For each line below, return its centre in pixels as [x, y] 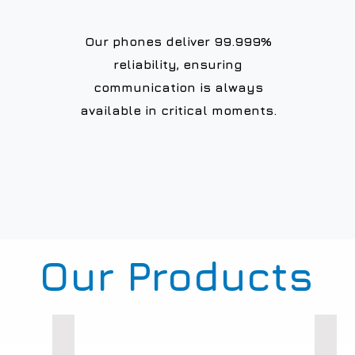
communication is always [178, 88]
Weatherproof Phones [120, 334]
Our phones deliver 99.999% [178, 42]
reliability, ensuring [178, 65]
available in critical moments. [178, 111]
